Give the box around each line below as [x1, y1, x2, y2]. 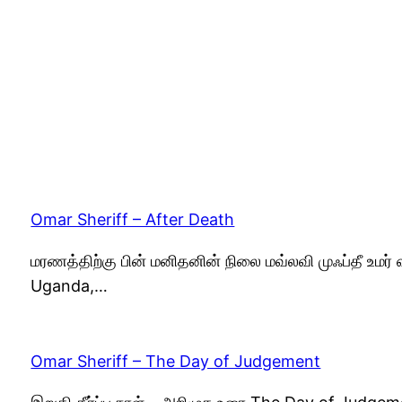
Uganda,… [31, 275, 109, 295]
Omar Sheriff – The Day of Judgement [31, 351, 321, 371]
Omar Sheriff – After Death [31, 209, 235, 229]
